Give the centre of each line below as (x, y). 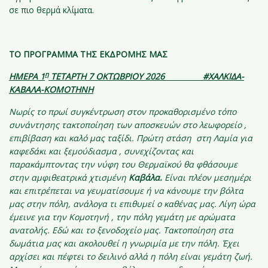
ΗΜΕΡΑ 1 (27, 76)
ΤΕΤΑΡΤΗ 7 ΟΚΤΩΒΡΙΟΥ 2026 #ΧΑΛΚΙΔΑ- (146, 76)
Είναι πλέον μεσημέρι (207, 177)
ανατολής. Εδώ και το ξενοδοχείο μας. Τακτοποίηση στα (121, 230)
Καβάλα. (145, 177)
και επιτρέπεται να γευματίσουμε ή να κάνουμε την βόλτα (126, 191)
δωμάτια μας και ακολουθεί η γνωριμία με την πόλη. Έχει (124, 243)
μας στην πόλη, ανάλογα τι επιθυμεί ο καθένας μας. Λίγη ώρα (132, 204)
